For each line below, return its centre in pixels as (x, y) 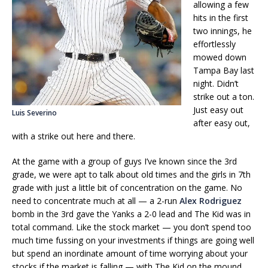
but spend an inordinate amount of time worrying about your (130, 254)
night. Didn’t (216, 84)
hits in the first (221, 18)
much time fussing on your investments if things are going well (133, 240)
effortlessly (214, 44)
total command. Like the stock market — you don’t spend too (132, 227)
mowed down (220, 57)
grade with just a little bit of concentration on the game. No (127, 188)
